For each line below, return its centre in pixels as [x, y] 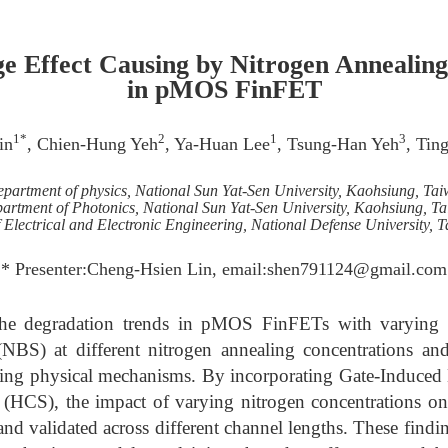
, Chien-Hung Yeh [92, 144]
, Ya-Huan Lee [217, 144]
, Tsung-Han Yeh [337, 144]
